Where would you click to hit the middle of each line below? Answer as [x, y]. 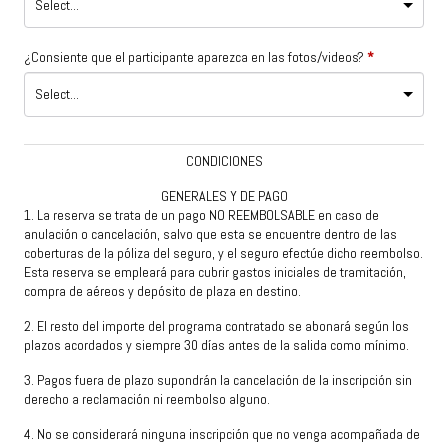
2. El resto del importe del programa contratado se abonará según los [216, 326]
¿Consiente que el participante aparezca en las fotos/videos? [194, 57]
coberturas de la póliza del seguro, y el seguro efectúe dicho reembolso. [223, 253]
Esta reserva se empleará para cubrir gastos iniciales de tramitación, [215, 272]
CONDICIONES [224, 161]
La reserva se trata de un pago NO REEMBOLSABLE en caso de [206, 215]
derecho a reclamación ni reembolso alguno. [147, 399]
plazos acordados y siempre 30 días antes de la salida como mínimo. [216, 345]
